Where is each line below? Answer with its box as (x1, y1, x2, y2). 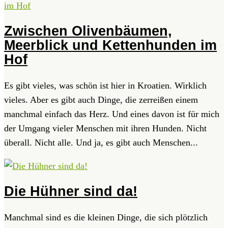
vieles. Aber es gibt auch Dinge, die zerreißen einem (4, 94, 198, 105)
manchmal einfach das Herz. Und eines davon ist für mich (4, 108, 219, 119)
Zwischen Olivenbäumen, (4, 23, 172, 39)
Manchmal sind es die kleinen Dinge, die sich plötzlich (4, 212, 208, 222)
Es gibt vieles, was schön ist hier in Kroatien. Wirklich (4, 80, 207, 91)
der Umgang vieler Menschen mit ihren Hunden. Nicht (4, 123, 207, 133)
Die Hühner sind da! (4, 184, 137, 199)
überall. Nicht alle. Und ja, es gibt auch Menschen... (4, 137, 198, 148)
